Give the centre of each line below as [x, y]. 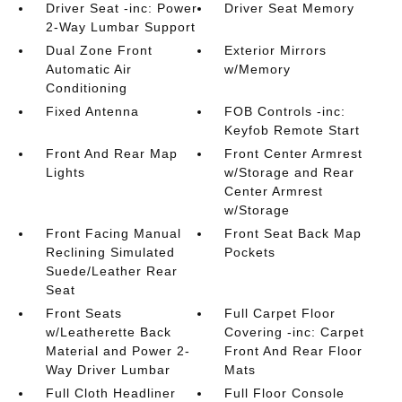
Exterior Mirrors [276, 50]
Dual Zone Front [99, 50]
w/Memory [258, 69]
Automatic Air [88, 69]
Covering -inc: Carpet [295, 332]
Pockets [250, 252]
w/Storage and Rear [290, 172]
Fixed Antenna [92, 111]
